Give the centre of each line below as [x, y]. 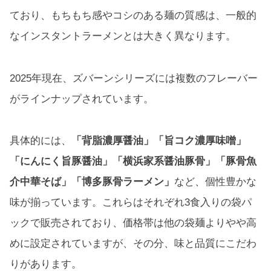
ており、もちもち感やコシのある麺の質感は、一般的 [133, 15]
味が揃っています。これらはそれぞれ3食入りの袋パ [131, 203]
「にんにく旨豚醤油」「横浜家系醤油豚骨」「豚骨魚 [133, 162]
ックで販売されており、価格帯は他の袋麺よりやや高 [133, 223]
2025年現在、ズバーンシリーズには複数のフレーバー [134, 78]
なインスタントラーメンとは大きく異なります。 [123, 36]
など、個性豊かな [215, 182]
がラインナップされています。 [82, 99]
